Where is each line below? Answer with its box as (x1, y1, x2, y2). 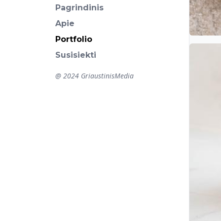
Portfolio (55, 35, 92, 44)
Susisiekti (55, 50, 96, 60)
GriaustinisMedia (81, 71, 134, 80)
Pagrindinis (55, 3, 104, 12)
